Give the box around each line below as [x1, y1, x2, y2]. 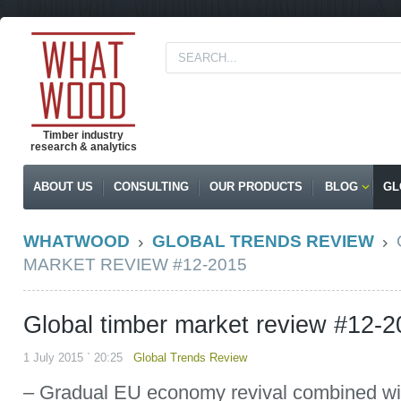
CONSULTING [114, 180, 189, 193]
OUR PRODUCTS [209, 180, 303, 193]
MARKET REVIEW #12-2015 [23, 255, 247, 274]
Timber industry [43, 129, 124, 141]
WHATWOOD [23, 232, 130, 251]
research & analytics [30, 141, 137, 153]
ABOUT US [33, 180, 93, 193]
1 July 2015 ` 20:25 [23, 351, 133, 364]
